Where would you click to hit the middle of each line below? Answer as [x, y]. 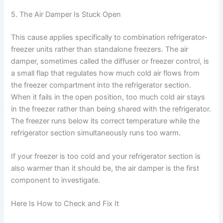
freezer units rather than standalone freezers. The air [100, 49]
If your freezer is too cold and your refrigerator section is [106, 156]
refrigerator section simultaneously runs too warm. [96, 133]
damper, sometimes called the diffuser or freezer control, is [110, 61]
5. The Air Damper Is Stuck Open [66, 14]
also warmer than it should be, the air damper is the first [105, 168]
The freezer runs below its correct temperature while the [106, 121]
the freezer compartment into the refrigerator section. [101, 85]
